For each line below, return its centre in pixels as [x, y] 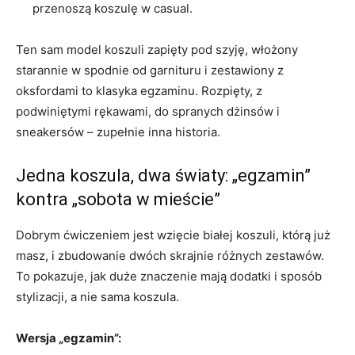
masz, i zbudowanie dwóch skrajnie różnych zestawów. [170, 255]
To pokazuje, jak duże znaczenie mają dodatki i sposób [169, 276]
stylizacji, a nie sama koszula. [97, 296]
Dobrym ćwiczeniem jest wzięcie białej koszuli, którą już [173, 235]
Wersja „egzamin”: [69, 338]
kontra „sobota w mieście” [118, 199]
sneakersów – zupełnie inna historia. [118, 132]
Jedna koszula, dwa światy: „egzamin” [163, 175]
